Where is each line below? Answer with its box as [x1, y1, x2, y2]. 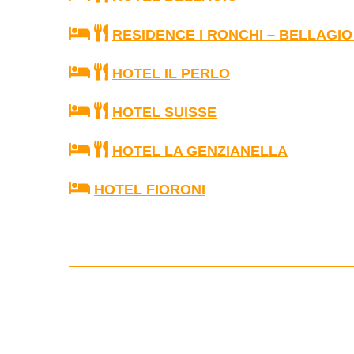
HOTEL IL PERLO [112, 66, 230, 81]
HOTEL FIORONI [94, 182, 205, 198]
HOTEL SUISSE [112, 104, 217, 120]
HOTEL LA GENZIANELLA [112, 143, 288, 159]
